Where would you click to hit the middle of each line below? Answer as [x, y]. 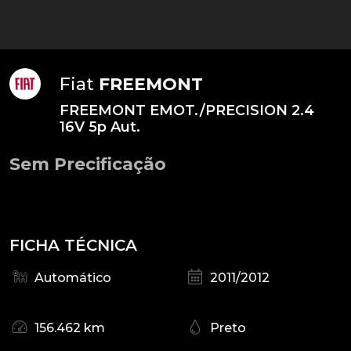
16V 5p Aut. [100, 127]
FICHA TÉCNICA [73, 245]
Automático [73, 278]
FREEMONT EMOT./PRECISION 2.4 [187, 110]
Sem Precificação [88, 164]
